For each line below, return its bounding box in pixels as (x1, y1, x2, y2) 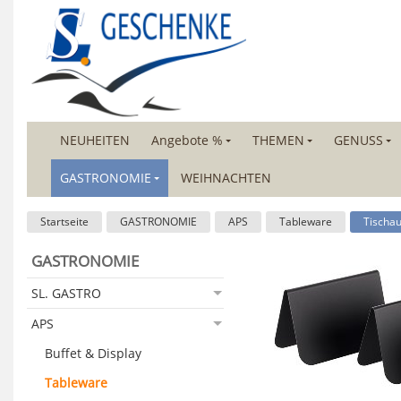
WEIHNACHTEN (181, 169, 271, 186)
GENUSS (334, 132, 383, 149)
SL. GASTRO (31, 285, 101, 302)
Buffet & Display (45, 345, 141, 362)
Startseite (40, 214, 89, 229)
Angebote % (151, 132, 223, 149)
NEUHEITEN (60, 132, 130, 149)
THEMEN (252, 132, 304, 149)
